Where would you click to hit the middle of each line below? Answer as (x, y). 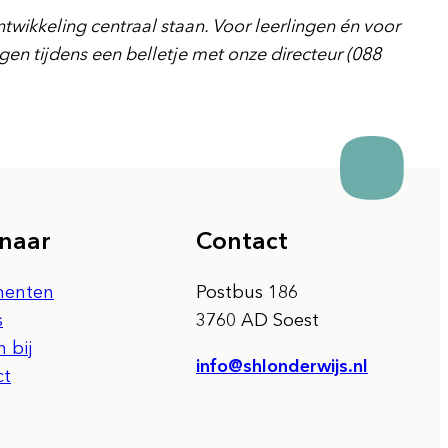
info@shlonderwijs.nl (282, 365)
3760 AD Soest (257, 319)
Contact (242, 240)
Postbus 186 (247, 291)
